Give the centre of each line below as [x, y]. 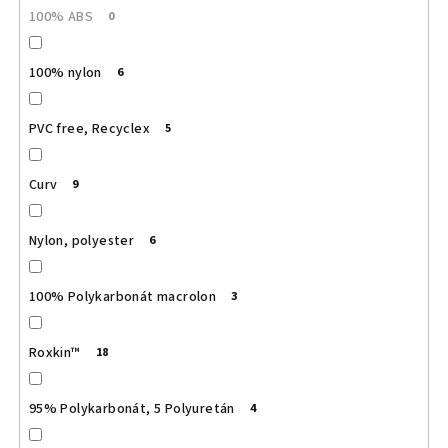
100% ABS [60, 17]
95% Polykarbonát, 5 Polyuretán [131, 409]
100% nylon [65, 73]
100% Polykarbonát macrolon [122, 297]
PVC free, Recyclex [89, 129]
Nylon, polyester [81, 241]
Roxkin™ [54, 353]
